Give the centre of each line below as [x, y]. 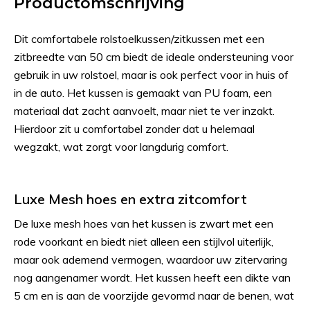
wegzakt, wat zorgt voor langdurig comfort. [121, 147]
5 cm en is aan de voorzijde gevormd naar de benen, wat [154, 295]
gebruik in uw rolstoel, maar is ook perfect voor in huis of [151, 75]
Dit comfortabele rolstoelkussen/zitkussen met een [139, 39]
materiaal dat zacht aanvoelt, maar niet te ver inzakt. [144, 111]
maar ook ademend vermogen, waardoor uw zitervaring [151, 259]
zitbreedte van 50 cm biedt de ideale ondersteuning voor [154, 57]
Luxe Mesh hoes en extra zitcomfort [130, 199]
